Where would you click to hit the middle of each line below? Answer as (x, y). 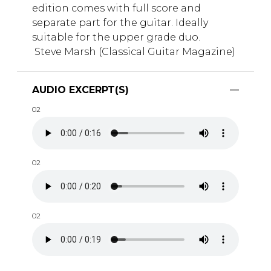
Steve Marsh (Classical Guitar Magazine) (134, 51)
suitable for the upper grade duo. (116, 37)
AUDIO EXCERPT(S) (80, 90)
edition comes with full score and (116, 8)
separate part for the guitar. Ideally (120, 22)
